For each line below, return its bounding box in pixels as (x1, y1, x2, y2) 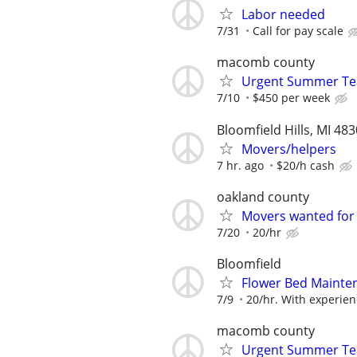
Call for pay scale (253, 23, 343, 39)
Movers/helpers (241, 139, 336, 158)
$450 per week (253, 90, 330, 106)
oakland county (217, 187, 309, 206)
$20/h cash (277, 157, 335, 173)
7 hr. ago (217, 157, 264, 173)
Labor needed (241, 6, 325, 24)
